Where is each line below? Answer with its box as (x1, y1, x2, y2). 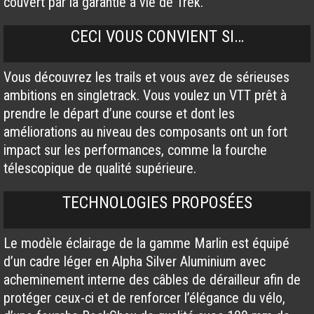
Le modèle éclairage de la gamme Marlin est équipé (4, 235, 289, 252)
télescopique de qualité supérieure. (4, 160, 196, 177)
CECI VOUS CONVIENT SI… (70, 27, 244, 47)
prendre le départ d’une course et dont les (4, 105, 235, 123)
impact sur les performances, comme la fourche (4, 142, 267, 159)
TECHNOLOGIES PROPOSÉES (62, 193, 252, 213)
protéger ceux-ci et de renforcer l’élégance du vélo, (4, 289, 285, 307)
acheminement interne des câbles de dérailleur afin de (4, 271, 301, 289)
